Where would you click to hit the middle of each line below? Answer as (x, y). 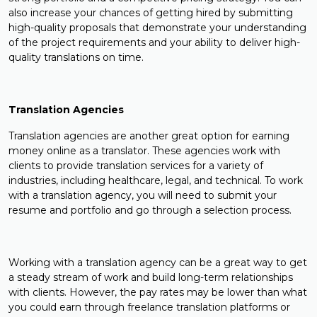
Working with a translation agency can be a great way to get (158, 263)
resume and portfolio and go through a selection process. (150, 211)
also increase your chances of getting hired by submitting (151, 13)
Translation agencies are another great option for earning (149, 136)
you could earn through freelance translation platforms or (149, 307)
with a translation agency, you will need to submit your (143, 196)
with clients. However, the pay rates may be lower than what (158, 293)
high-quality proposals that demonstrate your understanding (157, 28)
